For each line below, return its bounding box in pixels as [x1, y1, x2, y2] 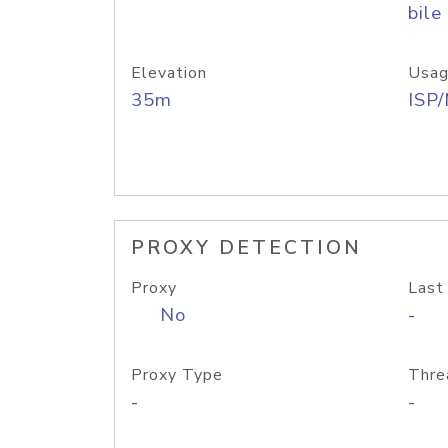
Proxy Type [131, 364, 223, 386]
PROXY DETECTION [131, 235, 362, 261]
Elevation [131, 62, 207, 84]
